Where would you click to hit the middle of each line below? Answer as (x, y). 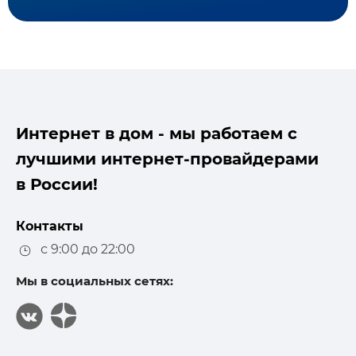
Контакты (50, 226)
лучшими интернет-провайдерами (167, 159)
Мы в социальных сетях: (95, 281)
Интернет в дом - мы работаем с (157, 134)
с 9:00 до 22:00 (85, 250)
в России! (57, 185)
